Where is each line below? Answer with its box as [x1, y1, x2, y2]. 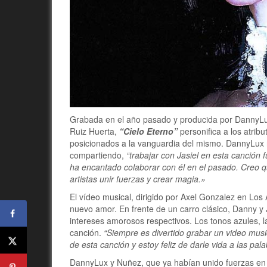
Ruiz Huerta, [70, 125, 119, 137]
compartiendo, [70, 149, 126, 161]
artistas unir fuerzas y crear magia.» [70, 173, 206, 185]
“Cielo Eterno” [119, 125, 178, 137]
